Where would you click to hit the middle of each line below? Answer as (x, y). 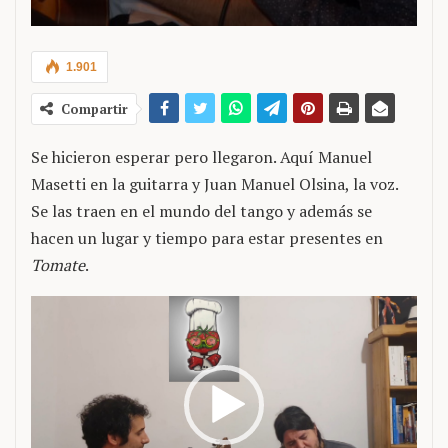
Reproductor (76, 308)
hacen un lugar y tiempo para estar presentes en (207, 238)
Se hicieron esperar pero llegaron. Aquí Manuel (201, 157)
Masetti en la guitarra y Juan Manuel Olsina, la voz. (214, 184)
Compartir (94, 109)
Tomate (58, 265)
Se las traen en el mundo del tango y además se (201, 211)
